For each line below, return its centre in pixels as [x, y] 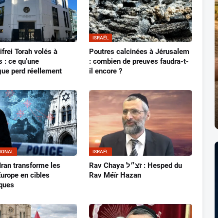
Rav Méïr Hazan [115, 175]
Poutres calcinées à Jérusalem [139, 52]
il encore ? [105, 71]
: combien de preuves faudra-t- [139, 62]
